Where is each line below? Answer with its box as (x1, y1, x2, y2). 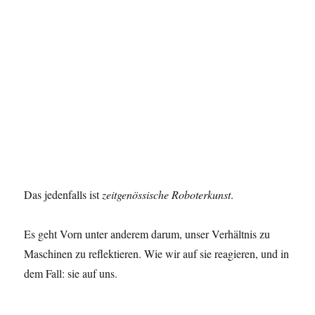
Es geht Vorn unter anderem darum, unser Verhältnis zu (24, 226, 271, 242)
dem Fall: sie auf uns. (24, 266, 118, 281)
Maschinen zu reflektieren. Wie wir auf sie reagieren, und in (24, 246, 290, 262)
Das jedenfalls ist (24, 187, 103, 202)
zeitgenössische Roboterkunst (102, 187, 231, 202)
